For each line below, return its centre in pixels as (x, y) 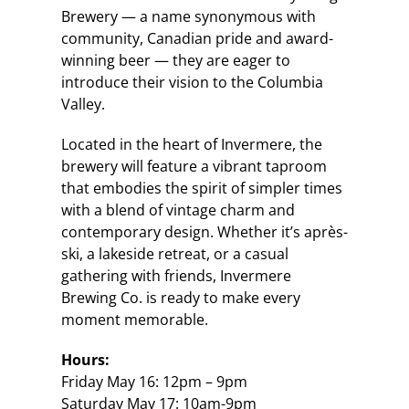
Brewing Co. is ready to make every (180, 297)
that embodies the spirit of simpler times (201, 188)
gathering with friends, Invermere (176, 275)
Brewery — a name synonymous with (188, 16)
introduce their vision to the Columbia (192, 82)
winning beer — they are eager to (175, 60)
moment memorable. (134, 319)
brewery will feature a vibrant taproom (194, 166)
